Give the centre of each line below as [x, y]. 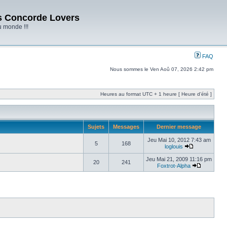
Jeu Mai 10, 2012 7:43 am [179, 140]
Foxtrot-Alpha [174, 166]
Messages [126, 127]
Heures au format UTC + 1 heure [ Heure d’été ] [156, 94]
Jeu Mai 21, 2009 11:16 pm [179, 159]
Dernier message [179, 127]
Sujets [96, 127]
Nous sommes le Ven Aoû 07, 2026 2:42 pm [162, 69]
